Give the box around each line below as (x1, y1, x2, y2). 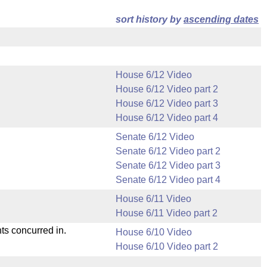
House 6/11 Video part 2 (116, 208, 218, 218)
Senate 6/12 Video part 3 (116, 160, 221, 170)
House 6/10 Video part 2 (116, 241, 218, 252)
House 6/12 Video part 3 (116, 98, 218, 108)
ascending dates (184, 14, 259, 24)
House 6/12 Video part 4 (116, 113, 218, 123)
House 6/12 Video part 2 (116, 84, 218, 94)
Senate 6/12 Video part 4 (116, 175, 221, 185)
